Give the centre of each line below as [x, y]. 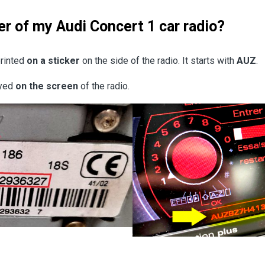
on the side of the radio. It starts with [158, 61]
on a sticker [53, 61]
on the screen [47, 86]
